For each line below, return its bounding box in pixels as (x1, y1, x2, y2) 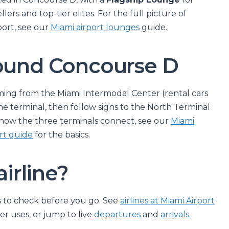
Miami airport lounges (51, 22, 140, 32)
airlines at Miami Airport (120, 196, 215, 205)
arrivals (161, 210, 189, 219)
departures (94, 210, 141, 219)
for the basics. (33, 130, 90, 140)
